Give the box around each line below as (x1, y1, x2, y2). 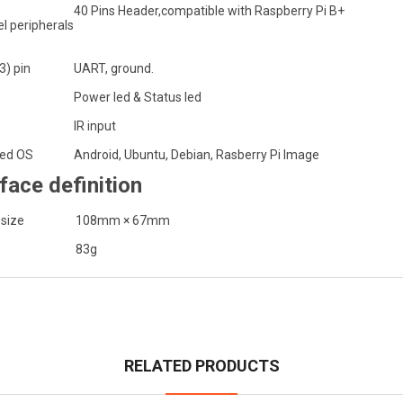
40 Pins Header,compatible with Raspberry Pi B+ (74, 4, 345, 18)
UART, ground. (74, 61, 154, 76)
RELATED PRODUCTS (123, 356, 280, 375)
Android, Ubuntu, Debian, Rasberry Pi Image (74, 148, 319, 162)
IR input (74, 119, 116, 133)
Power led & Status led (74, 90, 201, 104)
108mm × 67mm (76, 213, 170, 228)
